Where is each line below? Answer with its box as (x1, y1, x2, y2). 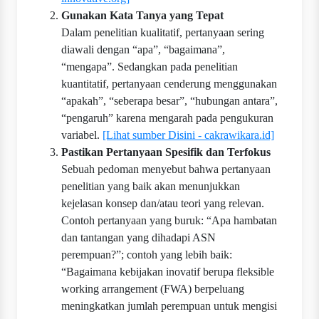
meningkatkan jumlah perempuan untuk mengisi (61, 300, 277, 313)
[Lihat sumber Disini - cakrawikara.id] (103, 129, 274, 142)
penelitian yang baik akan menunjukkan (61, 180, 240, 193)
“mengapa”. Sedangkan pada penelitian (61, 61, 238, 73)
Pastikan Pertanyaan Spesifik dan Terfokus (61, 146, 271, 159)
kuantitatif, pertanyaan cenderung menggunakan (61, 78, 277, 90)
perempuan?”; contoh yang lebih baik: (61, 249, 232, 261)
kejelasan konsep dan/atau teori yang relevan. (61, 197, 264, 210)
